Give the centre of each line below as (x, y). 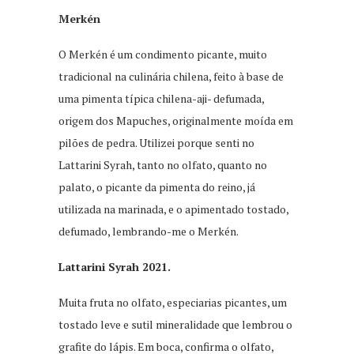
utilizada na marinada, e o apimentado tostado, (173, 209)
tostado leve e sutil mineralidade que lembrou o (175, 325)
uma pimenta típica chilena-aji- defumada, (161, 99)
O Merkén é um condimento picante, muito (163, 55)
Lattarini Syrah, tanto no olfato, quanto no (163, 165)
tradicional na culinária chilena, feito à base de (171, 77)
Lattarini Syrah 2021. (115, 267)
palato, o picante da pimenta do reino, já (157, 187)
